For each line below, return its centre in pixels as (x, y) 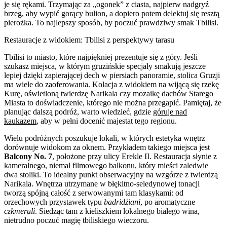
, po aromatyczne (168, 202)
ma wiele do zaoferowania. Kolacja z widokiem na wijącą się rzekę (111, 84)
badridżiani (122, 202)
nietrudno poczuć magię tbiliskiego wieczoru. (77, 220)
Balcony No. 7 (28, 156)
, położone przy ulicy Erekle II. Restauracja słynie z (135, 156)
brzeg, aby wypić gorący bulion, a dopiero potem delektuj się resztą (112, 13)
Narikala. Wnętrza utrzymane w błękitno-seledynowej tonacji (102, 183)
